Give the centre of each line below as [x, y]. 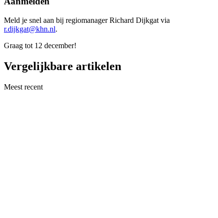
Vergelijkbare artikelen [63, 66]
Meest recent [23, 87]
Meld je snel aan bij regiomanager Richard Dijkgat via [87, 20]
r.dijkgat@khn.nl [30, 29]
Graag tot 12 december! [40, 45]
